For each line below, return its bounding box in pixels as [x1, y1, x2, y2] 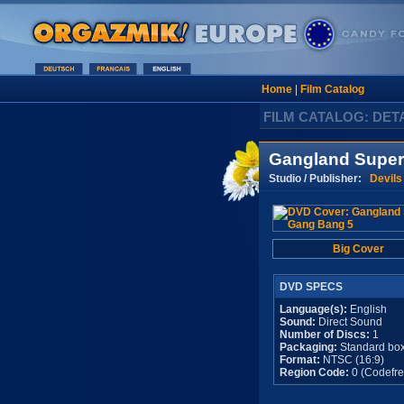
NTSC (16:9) [319, 353, 384, 366]
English [346, 303, 387, 316]
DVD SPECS [279, 280, 343, 293]
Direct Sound [315, 316, 382, 328]
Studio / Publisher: [268, 171, 370, 185]
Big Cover [333, 243, 384, 255]
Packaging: [279, 341, 337, 353]
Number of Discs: [279, 328, 372, 341]
